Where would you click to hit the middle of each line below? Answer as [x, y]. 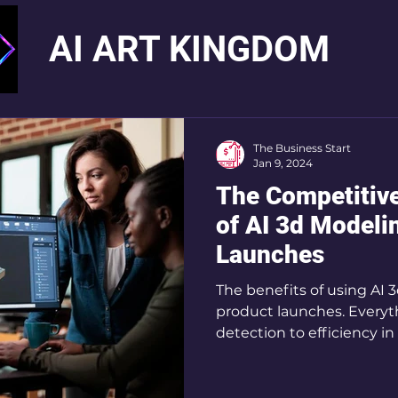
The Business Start [302, 148]
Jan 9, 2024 [283, 163]
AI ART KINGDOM [189, 49]
